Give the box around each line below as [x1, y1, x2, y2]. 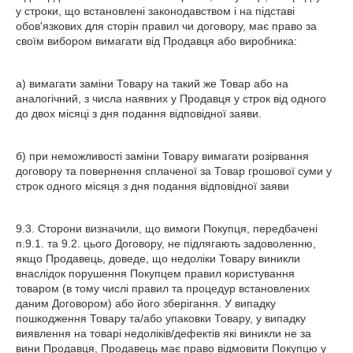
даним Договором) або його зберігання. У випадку [16, 297, 276, 310]
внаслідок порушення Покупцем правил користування [16, 267, 295, 280]
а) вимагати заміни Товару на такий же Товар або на [16, 77, 288, 90]
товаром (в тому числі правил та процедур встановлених [16, 282, 310, 295]
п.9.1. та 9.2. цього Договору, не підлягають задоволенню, [16, 237, 316, 250]
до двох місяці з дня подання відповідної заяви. [16, 107, 262, 120]
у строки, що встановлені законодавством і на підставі [16, 5, 295, 17]
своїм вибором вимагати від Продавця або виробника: [16, 35, 297, 47]
